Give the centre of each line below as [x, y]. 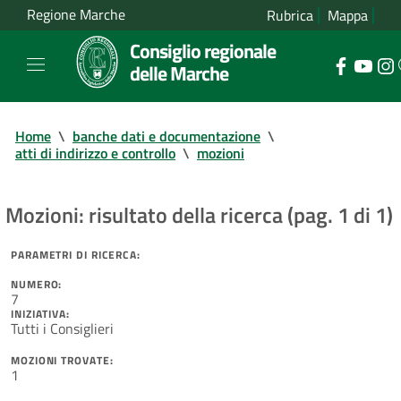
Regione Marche [76, 15]
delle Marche [179, 73]
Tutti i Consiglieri [62, 328]
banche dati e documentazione [166, 136]
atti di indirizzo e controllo [95, 153]
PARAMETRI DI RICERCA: [76, 254]
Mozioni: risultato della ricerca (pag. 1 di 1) [199, 214]
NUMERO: [37, 284]
